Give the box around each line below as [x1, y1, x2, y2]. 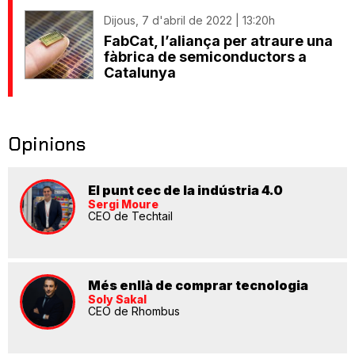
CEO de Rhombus [88, 304, 180, 319]
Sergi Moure [88, 197, 158, 212]
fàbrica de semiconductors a [104, 48, 307, 66]
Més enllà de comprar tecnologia [88, 277, 308, 294]
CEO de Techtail [88, 209, 173, 223]
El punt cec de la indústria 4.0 [88, 182, 283, 199]
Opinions [8, 132, 86, 157]
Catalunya [104, 64, 176, 82]
